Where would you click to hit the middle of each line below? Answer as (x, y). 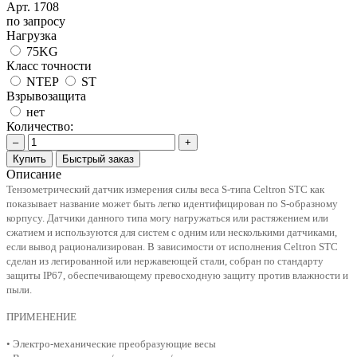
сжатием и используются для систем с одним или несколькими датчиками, (172, 232)
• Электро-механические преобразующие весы (111, 343)
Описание (34, 174)
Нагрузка (31, 35)
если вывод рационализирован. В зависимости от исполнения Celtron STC (172, 246)
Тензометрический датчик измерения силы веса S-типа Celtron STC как (165, 189)
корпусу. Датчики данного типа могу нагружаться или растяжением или (167, 218)
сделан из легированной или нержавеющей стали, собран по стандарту (165, 261)
